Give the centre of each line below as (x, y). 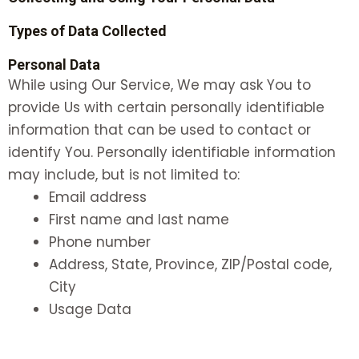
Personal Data (54, 64)
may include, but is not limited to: (124, 174)
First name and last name (139, 219)
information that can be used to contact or (159, 129)
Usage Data (90, 309)
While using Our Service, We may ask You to (159, 85)
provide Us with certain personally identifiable (166, 107)
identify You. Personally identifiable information (172, 152)
